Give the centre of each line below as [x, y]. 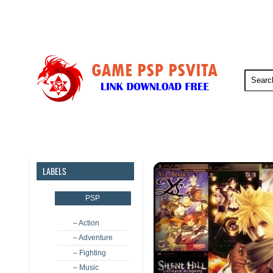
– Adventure [93, 238]
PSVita [118, 137]
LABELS [54, 171]
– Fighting [89, 253]
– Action [86, 223]
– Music [86, 268]
